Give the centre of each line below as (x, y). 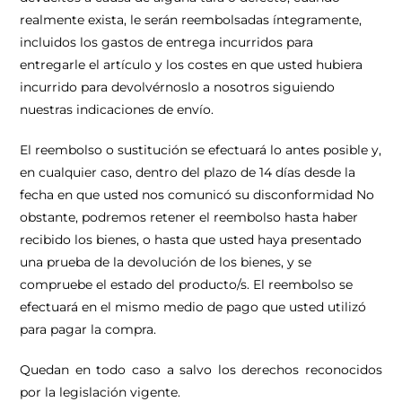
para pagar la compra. (88, 329)
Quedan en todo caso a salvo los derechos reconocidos (201, 370)
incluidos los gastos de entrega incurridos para (167, 42)
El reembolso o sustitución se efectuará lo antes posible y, (201, 150)
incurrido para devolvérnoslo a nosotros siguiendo (178, 87)
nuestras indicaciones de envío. (117, 109)
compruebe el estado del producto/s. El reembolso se (187, 284)
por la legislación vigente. (100, 392)
